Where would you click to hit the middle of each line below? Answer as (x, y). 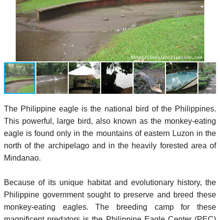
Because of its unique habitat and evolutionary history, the (110, 182)
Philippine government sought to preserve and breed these (110, 194)
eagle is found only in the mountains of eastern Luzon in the (110, 133)
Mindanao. (22, 158)
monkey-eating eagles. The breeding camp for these (110, 207)
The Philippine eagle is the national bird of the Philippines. (110, 109)
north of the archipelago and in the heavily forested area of (110, 145)
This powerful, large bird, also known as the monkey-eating (110, 121)
